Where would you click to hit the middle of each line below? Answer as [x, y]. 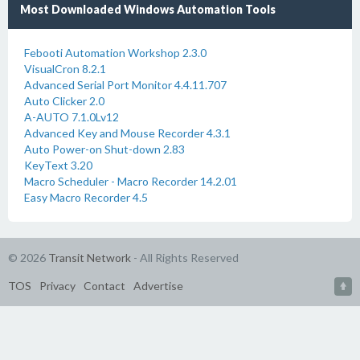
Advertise [158, 286]
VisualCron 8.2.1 [65, 69]
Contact [104, 286]
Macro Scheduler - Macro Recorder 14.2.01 [131, 181]
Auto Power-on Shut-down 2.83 [104, 149]
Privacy [57, 286]
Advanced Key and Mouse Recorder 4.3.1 [127, 133]
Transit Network [90, 258]
